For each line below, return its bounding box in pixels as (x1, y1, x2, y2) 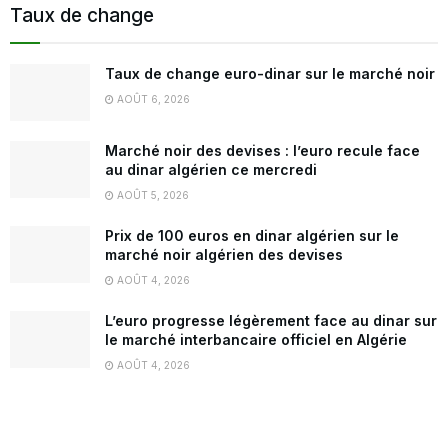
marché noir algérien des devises (105, 246, 343, 264)
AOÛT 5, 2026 (114, 189, 189, 202)
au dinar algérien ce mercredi (105, 161, 317, 179)
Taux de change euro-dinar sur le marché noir (105, 65, 435, 82)
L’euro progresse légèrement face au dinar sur (105, 312, 437, 330)
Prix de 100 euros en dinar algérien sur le (105, 227, 399, 245)
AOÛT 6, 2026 (114, 93, 190, 105)
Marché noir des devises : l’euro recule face (105, 142, 420, 160)
